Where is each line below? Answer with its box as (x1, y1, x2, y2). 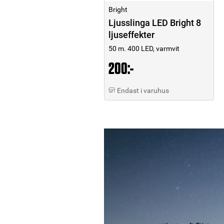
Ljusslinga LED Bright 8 (108, 17, 201, 28)
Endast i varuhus (117, 86, 169, 94)
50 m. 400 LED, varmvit (108, 44, 179, 52)
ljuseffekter (108, 29, 154, 40)
